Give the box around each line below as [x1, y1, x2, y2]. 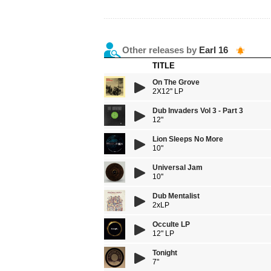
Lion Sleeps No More [152, 135, 223, 143]
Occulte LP [152, 220, 190, 229]
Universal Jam [152, 163, 203, 172]
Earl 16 [199, 45, 228, 55]
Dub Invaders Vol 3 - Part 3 [152, 106, 243, 115]
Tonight [152, 249, 177, 257]
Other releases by [122, 45, 199, 55]
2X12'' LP [152, 87, 183, 96]
